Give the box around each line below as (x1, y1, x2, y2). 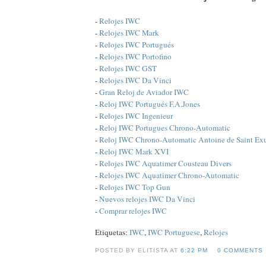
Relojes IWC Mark (99, 27, 159, 38)
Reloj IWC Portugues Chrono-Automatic (99, 122, 230, 133)
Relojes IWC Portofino (99, 50, 172, 62)
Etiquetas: (95, 226, 129, 237)
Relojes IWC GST (99, 62, 157, 74)
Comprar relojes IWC (99, 205, 167, 216)
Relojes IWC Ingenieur (99, 110, 173, 121)
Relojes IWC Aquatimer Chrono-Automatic (99, 169, 239, 180)
